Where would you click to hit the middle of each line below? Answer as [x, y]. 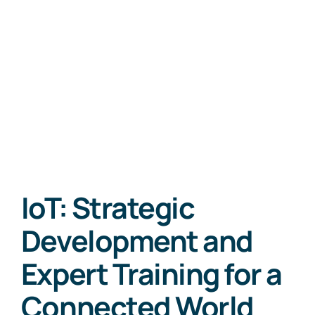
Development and [137, 240]
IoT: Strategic [108, 207]
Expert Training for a [151, 274]
